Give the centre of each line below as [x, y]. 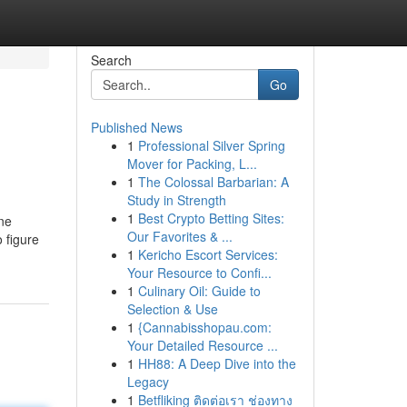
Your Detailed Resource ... [202, 345]
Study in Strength [176, 200]
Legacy [148, 382]
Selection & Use [172, 309]
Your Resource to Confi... [199, 273]
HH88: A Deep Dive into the [217, 363]
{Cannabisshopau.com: [204, 327]
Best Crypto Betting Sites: [211, 218]
